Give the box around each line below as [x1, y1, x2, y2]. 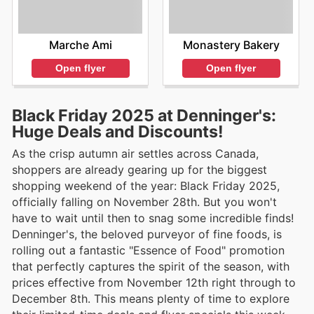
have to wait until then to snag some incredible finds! [12, 210, 294, 225]
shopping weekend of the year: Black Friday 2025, [12, 178, 280, 193]
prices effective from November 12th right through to [12, 275, 296, 289]
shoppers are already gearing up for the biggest [12, 162, 267, 177]
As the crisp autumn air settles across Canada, [12, 146, 259, 161]
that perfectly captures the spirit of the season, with [12, 259, 289, 273]
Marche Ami [48, 38, 112, 53]
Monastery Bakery [182, 38, 280, 53]
